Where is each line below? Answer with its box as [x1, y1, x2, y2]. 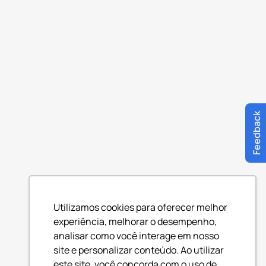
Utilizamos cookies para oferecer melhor [53, 200, 227, 214]
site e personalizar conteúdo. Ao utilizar [53, 243, 224, 256]
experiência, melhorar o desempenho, [53, 214, 217, 228]
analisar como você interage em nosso [53, 229, 219, 242]
